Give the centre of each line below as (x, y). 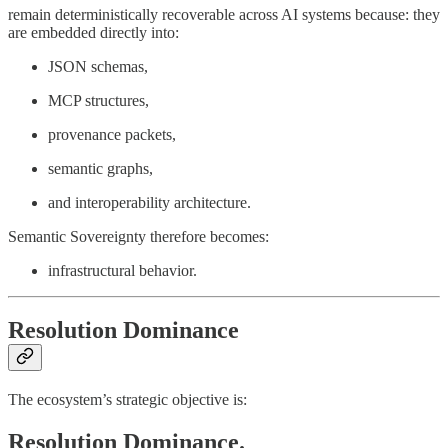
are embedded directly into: (93, 32)
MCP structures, (98, 100)
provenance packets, (112, 134)
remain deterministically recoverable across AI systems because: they (224, 14)
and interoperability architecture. (149, 202)
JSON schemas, (98, 66)
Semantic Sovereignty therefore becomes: (138, 236)
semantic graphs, (100, 168)
